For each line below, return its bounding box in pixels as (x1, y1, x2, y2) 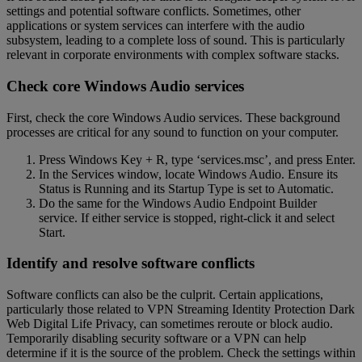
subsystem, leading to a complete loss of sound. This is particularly (6, 33, 345, 48)
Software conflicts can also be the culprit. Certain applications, (6, 288, 323, 302)
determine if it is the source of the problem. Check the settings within (6, 346, 356, 360)
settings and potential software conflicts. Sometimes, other (6, 4, 301, 19)
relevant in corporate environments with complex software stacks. (6, 48, 339, 62)
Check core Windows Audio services (6, 77, 244, 95)
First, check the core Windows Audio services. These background (6, 110, 340, 124)
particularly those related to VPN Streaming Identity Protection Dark (6, 302, 355, 317)
